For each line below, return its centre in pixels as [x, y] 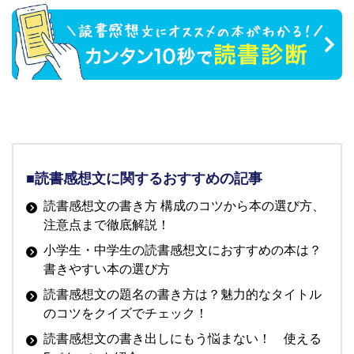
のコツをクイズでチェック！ [126, 313]
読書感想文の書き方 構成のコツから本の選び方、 [184, 205]
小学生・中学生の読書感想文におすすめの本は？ [183, 250]
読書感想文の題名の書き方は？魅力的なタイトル [183, 294]
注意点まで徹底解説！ [107, 224]
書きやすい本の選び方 [107, 269]
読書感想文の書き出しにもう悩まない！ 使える [183, 338]
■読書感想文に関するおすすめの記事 [144, 178]
